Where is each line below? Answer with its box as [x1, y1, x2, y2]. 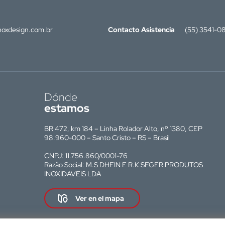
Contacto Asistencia [108, 25, 175, 34]
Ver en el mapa [75, 193, 124, 203]
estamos [44, 100, 89, 116]
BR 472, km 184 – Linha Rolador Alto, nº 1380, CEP [44, 124, 202, 133]
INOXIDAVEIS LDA [44, 169, 101, 178]
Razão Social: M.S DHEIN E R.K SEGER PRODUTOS [44, 160, 203, 169]
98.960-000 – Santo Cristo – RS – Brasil [44, 133, 170, 142]
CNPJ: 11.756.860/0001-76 [44, 151, 128, 160]
